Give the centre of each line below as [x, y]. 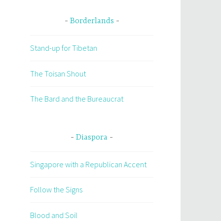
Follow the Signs [56, 190]
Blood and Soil [54, 215]
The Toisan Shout [58, 73]
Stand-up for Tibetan [64, 48]
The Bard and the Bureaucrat [77, 99]
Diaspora [92, 137]
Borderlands [92, 21]
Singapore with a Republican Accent [88, 164]
